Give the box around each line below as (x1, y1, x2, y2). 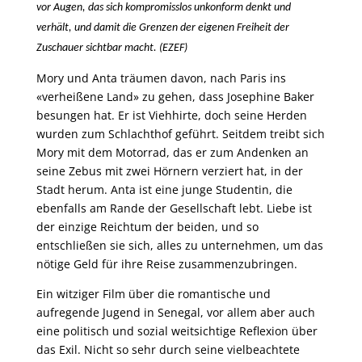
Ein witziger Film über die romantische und (36, 286, 271, 301)
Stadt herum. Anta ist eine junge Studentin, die (36, 182, 293, 197)
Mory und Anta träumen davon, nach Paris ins (36, 70, 286, 86)
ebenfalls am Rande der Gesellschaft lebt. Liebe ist (36, 200, 312, 216)
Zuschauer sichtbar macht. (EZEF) (36, 42, 187, 54)
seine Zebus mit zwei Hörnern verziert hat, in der (36, 163, 303, 179)
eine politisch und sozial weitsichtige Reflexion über (36, 323, 318, 339)
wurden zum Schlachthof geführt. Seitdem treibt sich (36, 126, 325, 141)
